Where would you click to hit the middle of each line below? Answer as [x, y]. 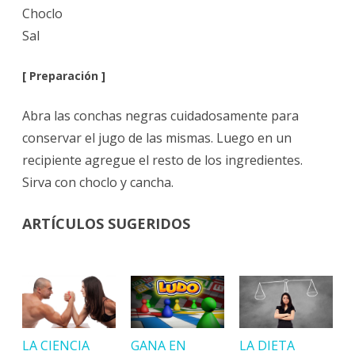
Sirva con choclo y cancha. [98, 182]
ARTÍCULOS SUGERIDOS [106, 223]
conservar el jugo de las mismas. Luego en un [157, 137]
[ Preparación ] [64, 75]
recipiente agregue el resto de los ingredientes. [162, 160]
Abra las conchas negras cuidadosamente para [160, 115]
